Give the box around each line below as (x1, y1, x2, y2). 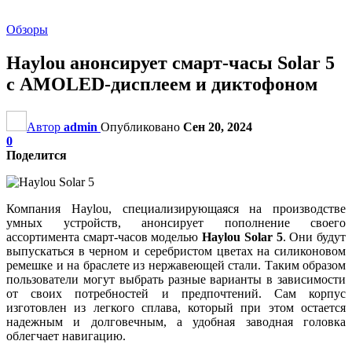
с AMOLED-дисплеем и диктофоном (6, 73, 317, 94)
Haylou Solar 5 (202, 229, 283, 244)
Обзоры (6, 23, 48, 36)
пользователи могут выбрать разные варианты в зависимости (6, 272, 346, 286)
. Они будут (282, 229, 346, 244)
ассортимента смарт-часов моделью (6, 229, 203, 244)
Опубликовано (101, 119, 183, 134)
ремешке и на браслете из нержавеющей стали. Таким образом (6, 258, 346, 272)
